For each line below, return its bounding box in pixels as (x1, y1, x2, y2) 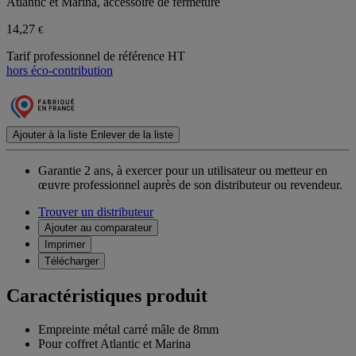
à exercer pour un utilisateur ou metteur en (117, 164, 327, 178)
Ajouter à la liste (13, 129, 87, 141)
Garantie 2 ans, (38, 164, 114, 178)
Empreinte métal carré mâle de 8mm (38, 323, 219, 337)
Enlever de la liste (91, 129, 173, 141)
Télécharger (44, 255, 99, 268)
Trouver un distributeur (38, 205, 153, 219)
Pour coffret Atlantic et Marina (38, 337, 191, 351)
